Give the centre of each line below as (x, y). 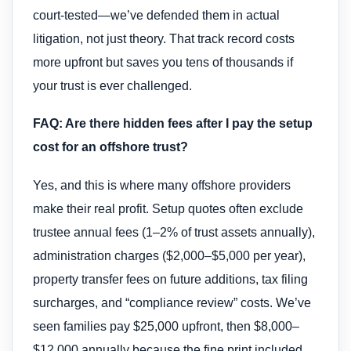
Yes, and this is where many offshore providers (162, 185)
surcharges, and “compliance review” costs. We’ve (172, 302)
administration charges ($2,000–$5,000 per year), (169, 255)
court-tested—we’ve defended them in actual (156, 15)
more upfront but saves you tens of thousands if (163, 62)
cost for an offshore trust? (110, 147)
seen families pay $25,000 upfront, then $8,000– (166, 326)
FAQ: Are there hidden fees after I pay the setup (173, 124)
